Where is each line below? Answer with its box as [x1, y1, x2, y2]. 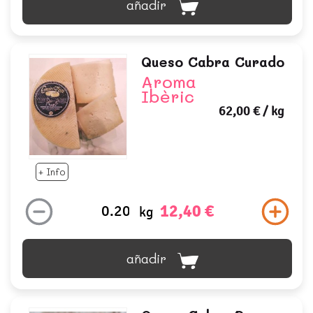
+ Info [38, 165, 66, 177]
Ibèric [140, 85, 194, 108]
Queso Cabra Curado [140, 53, 284, 71]
